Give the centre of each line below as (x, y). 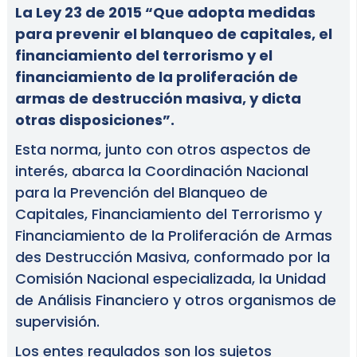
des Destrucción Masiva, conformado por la (172, 257)
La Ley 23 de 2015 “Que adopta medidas (165, 13)
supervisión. (57, 322)
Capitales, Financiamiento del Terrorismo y (168, 214)
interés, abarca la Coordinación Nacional (161, 171)
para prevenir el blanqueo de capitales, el (173, 34)
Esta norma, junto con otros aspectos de (163, 150)
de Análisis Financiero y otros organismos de (175, 300)
